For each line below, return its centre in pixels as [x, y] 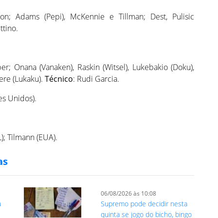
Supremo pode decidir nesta [144, 204]
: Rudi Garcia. [96, 79]
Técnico [59, 79]
